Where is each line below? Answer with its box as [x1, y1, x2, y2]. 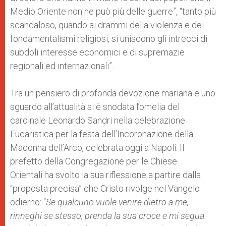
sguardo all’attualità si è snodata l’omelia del [10, 101, 180, 112]
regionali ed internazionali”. [10, 61, 116, 71]
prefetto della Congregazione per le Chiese [10, 156, 177, 166]
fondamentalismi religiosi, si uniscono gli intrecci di [10, 33, 207, 44]
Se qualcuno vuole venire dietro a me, [46, 197, 189, 207]
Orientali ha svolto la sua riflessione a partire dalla [10, 169, 201, 180]
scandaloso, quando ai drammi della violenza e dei [10, 20, 204, 30]
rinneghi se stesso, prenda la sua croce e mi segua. [10, 210, 208, 221]
